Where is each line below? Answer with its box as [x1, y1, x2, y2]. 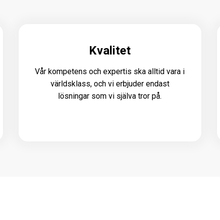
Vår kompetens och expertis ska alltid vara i [35, 66, 185, 76]
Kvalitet [89, 43, 131, 57]
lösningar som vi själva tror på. [58, 91, 162, 101]
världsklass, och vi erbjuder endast [50, 79, 169, 88]
